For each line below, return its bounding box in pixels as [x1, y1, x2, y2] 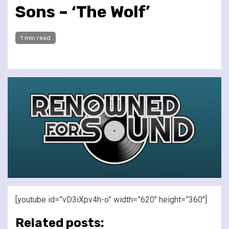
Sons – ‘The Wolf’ [15, 2, 150, 21]
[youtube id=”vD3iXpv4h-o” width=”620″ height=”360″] [15, 194, 207, 204]
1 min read [20, 34, 51, 41]
